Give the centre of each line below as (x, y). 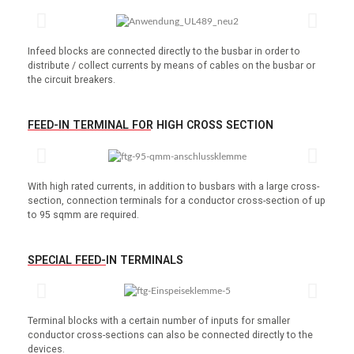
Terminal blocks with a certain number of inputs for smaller (159, 321)
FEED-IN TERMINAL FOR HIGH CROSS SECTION (151, 124)
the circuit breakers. (72, 79)
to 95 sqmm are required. (83, 215)
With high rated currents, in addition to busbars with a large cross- (173, 186)
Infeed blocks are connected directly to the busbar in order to (164, 51)
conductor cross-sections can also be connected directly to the (170, 335)
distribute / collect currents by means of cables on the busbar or (171, 65)
